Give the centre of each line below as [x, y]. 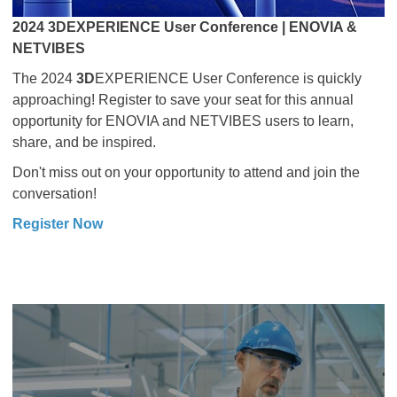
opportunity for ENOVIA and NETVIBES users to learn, [183, 121]
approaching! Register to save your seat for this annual [183, 100]
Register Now [58, 224]
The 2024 [43, 78]
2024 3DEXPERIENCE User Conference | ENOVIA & [185, 27]
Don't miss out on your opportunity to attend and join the [186, 172]
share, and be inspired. [86, 142]
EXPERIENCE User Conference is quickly [228, 78]
